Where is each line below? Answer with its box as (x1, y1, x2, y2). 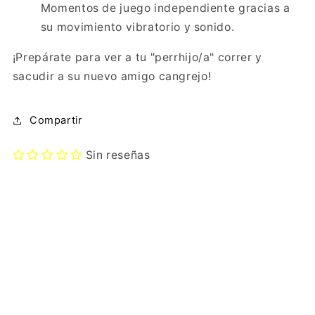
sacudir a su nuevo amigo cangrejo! (12, 70, 212, 84)
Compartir (29, 114, 82, 127)
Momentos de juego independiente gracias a (40, 1, 290, 15)
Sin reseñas (85, 148, 150, 162)
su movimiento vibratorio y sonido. (40, 20, 235, 34)
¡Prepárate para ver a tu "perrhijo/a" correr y (12, 51, 262, 65)
